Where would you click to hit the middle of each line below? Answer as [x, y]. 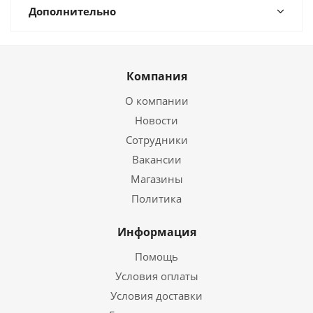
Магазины [156, 179]
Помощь [156, 256]
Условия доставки [156, 296]
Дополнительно [72, 11]
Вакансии [156, 159]
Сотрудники [156, 140]
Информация [156, 232]
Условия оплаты [156, 276]
